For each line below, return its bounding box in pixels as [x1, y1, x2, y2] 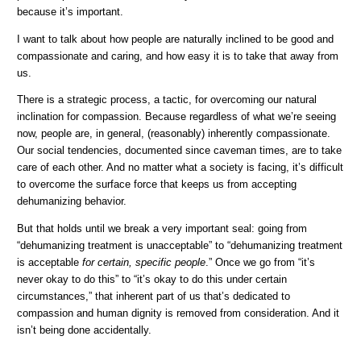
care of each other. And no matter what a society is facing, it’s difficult [17, 162, 344, 174]
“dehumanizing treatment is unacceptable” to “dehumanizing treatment [17, 240, 343, 252]
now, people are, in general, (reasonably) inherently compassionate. [17, 128, 331, 140]
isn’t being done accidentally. [17, 325, 152, 337]
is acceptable [17, 257, 83, 269]
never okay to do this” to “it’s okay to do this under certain [17, 274, 288, 286]
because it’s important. [17, 6, 124, 19]
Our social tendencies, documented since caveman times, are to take [17, 145, 342, 157]
